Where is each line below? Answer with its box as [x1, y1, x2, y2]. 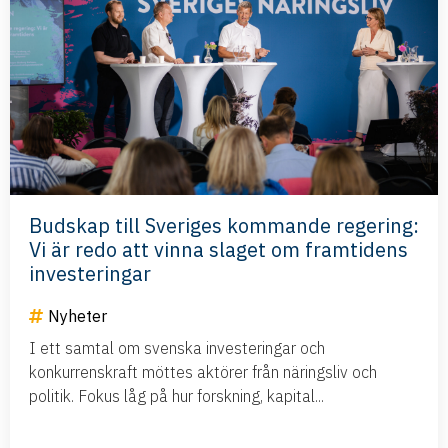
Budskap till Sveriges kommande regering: [29, 212, 419, 240]
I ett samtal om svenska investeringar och [29, 338, 325, 359]
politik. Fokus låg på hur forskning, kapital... [29, 386, 324, 407]
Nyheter [48, 306, 107, 327]
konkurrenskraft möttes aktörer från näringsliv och [29, 362, 377, 383]
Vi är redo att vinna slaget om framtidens [29, 236, 408, 264]
